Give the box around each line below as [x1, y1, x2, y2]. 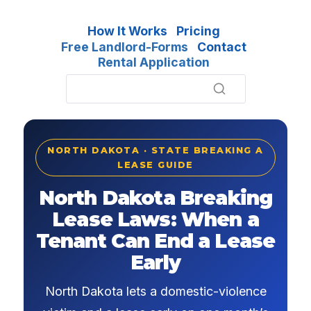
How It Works [87, 24, 168, 38]
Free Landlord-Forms [61, 39, 189, 54]
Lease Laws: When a [52, 208, 259, 232]
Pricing [176, 24, 220, 38]
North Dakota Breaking [38, 186, 273, 210]
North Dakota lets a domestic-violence [44, 283, 267, 299]
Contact [197, 39, 246, 54]
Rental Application [98, 55, 210, 70]
